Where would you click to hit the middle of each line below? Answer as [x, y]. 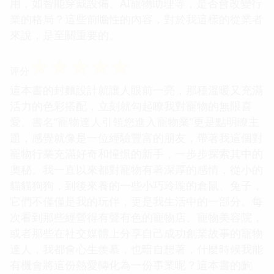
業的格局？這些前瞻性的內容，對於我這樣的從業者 [136, 19]
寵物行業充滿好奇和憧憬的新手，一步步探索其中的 [136, 153]
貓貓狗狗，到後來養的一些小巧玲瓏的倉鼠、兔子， [136, 185]
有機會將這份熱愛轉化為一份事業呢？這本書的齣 [131, 265]
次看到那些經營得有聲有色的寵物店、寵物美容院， [136, 217]
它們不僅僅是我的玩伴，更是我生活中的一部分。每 [136, 201]
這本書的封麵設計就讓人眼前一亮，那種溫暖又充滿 [136, 90]
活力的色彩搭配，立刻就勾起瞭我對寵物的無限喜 [131, 106]
